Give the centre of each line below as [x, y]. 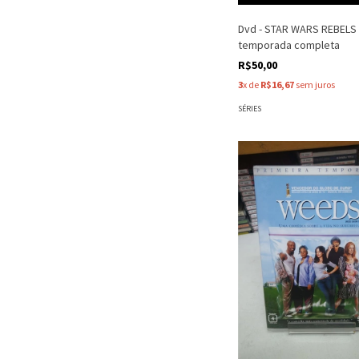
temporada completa [289, 45]
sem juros [315, 85]
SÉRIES [250, 109]
